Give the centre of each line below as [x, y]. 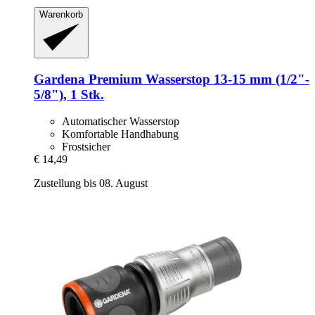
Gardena [59, 79]
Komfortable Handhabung [120, 134]
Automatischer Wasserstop [121, 122]
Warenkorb [61, 15]
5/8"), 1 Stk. [69, 94]
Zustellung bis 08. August [91, 184]
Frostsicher [86, 147]
